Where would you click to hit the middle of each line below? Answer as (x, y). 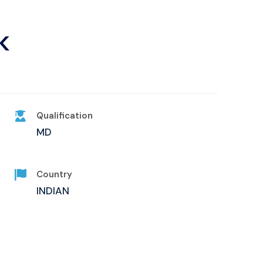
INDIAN (53, 190)
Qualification (65, 115)
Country (55, 174)
